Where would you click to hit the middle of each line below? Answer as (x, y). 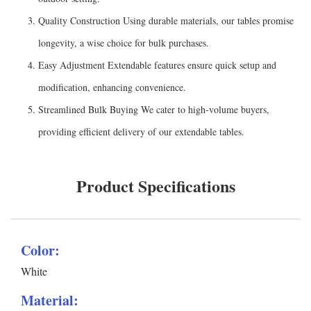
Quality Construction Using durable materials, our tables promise (166, 20)
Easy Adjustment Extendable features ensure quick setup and (157, 65)
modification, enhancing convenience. (112, 87)
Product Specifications (155, 185)
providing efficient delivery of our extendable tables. (141, 131)
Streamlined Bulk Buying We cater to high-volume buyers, (154, 109)
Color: (40, 250)
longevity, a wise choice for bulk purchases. (124, 42)
